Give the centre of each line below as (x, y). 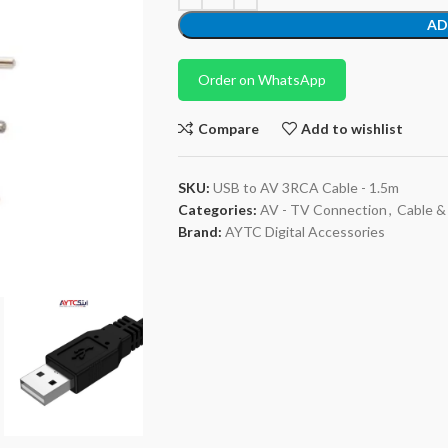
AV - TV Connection (323, 209)
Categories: (217, 209)
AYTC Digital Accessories (304, 231)
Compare (228, 128)
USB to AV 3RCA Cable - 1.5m (305, 187)
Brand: (201, 231)
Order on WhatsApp (261, 79)
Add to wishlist (352, 128)
